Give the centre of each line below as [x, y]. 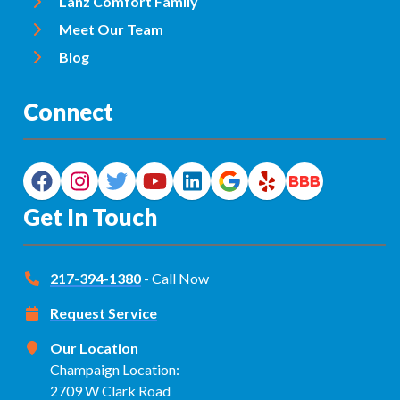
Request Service [104, 312]
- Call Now [176, 278]
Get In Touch [90, 217]
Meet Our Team [111, 29]
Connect [68, 111]
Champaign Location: [115, 369]
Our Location [94, 347]
